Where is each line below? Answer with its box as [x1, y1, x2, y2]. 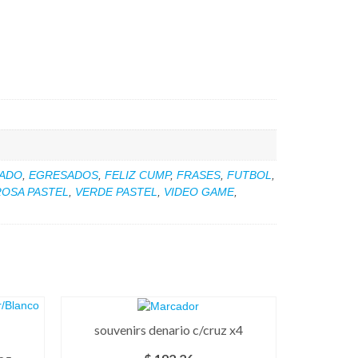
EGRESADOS [29, 168, 98, 181]
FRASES [177, 168, 221, 181]
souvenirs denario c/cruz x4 [93, 321, 243, 337]
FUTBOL [227, 168, 272, 181]
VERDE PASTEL [75, 185, 157, 198]
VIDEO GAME [164, 185, 234, 198]
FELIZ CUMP [105, 168, 170, 181]
